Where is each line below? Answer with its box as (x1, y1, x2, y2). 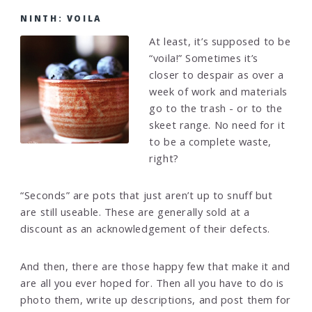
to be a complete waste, (149, 134, 272, 148)
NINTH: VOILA (20, 13, 103, 24)
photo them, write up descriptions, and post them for (20, 292, 291, 306)
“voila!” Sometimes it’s (149, 50, 259, 65)
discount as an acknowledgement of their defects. (20, 221, 270, 236)
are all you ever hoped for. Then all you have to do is (20, 275, 285, 290)
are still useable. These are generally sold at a (20, 205, 250, 219)
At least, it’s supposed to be (149, 33, 291, 48)
